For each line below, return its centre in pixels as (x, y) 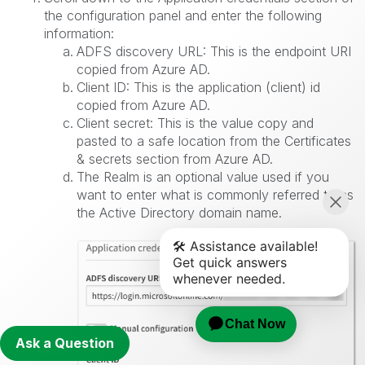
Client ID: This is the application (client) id (198, 88)
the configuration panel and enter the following (183, 16)
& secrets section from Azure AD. (175, 159)
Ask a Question (65, 343)
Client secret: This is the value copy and (195, 123)
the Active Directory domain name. (179, 213)
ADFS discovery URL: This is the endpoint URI (214, 52)
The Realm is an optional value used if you (203, 177)
